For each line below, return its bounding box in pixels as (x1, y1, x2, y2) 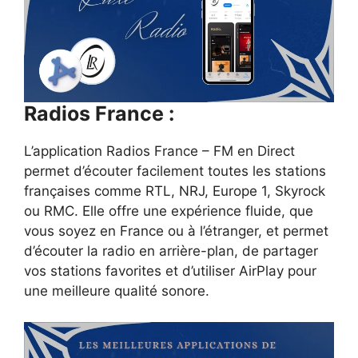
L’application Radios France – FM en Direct (24, 143, 295, 160)
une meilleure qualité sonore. (24, 283, 209, 300)
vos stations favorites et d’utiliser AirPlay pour (24, 263, 316, 280)
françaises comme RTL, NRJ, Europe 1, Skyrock (24, 183, 325, 200)
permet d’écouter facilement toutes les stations (24, 163, 326, 180)
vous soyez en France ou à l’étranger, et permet (24, 223, 328, 240)
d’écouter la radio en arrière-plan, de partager (24, 243, 318, 260)
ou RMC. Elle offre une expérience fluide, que (24, 203, 313, 220)
